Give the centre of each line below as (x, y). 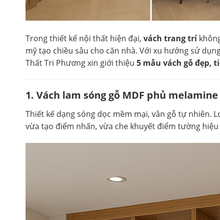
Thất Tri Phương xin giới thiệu (81, 63)
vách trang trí (170, 39)
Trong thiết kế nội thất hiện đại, (84, 39)
